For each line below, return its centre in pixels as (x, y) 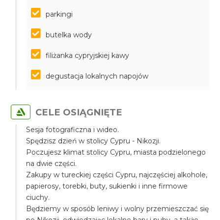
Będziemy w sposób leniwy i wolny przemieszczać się (118, 209)
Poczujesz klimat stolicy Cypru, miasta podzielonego (116, 152)
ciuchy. (38, 197)
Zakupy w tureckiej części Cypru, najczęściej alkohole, (117, 175)
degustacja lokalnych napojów (97, 76)
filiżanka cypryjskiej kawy (88, 55)
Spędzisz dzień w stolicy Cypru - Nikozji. (94, 141)
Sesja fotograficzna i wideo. (73, 130)
